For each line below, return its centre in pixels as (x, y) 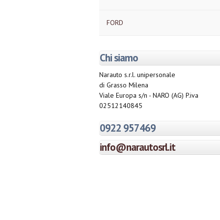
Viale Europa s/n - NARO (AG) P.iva (149, 95)
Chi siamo (119, 58)
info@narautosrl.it (137, 147)
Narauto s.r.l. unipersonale (137, 75)
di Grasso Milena (124, 85)
